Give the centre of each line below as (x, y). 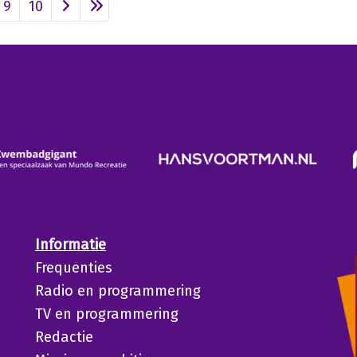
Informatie (70, 245)
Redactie (64, 337)
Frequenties (73, 268)
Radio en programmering (118, 291)
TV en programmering (106, 314)
